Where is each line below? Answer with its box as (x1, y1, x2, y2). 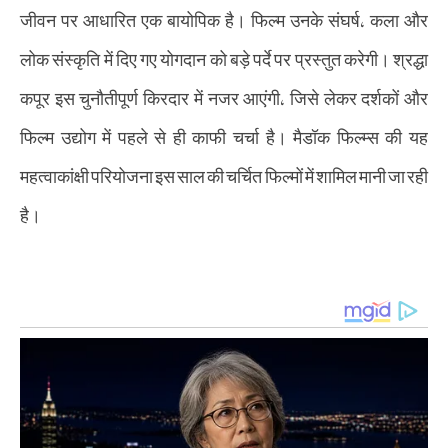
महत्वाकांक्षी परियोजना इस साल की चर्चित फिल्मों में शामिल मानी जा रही (20, 154, 428, 198)
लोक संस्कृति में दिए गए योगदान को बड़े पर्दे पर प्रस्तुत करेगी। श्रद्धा (20, 37, 428, 81)
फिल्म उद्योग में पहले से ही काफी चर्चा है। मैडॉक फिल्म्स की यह (20, 115, 428, 159)
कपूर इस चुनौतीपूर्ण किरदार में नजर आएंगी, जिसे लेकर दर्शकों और (20, 76, 428, 120)
